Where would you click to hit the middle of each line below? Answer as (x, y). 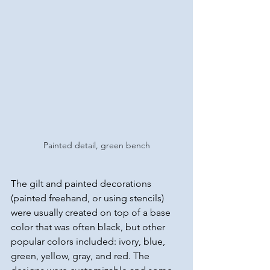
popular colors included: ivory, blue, (89, 242)
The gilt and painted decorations (82, 184)
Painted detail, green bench (96, 146)
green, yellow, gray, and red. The (81, 256)
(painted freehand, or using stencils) (89, 198)
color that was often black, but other (89, 227)
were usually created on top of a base (92, 213)
